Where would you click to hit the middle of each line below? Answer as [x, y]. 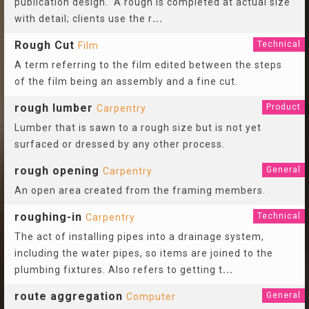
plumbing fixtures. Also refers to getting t [119, 270]
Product [283, 107]
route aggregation [69, 296]
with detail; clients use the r [83, 19]
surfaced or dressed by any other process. [120, 144]
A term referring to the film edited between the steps [148, 65]
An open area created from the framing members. [140, 190]
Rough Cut [44, 45]
